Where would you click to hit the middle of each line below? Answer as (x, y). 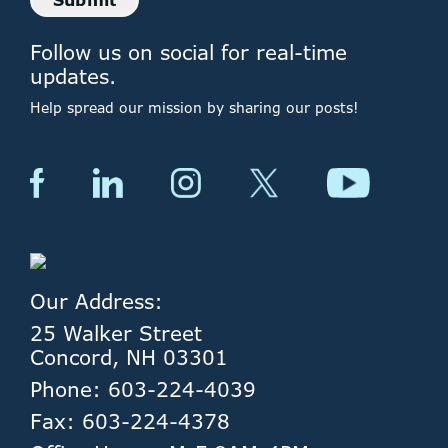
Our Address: (96, 302)
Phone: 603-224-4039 (143, 390)
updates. (73, 77)
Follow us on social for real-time (188, 53)
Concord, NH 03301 (129, 358)
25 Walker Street (116, 334)
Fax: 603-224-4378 (130, 422)
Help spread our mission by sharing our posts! (194, 108)
